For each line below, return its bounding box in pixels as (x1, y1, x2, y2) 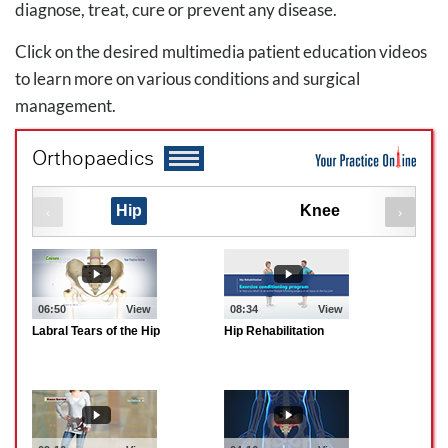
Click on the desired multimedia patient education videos (15, 41, 427, 62)
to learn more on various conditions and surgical (15, 68, 360, 89)
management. (15, 95, 116, 116)
